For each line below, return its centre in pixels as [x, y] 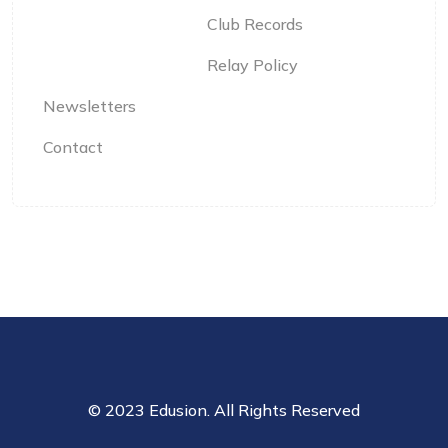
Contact [73, 147]
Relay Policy [252, 65]
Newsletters [89, 106]
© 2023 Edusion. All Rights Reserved [224, 410]
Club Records [255, 24]
